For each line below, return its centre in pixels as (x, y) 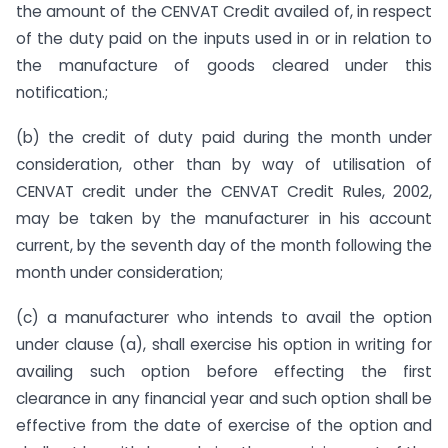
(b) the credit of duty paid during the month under (224, 137)
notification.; (62, 93)
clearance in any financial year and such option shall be (224, 398)
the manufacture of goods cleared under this (224, 66)
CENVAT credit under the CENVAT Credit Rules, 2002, (224, 191)
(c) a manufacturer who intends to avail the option (224, 317)
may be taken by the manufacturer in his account (224, 218)
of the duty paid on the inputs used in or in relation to (224, 39)
